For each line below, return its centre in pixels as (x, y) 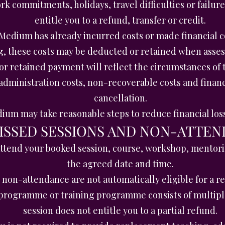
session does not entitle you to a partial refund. (120, 210)
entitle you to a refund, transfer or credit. (120, 20)
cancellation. (120, 98)
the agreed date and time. (120, 164)
